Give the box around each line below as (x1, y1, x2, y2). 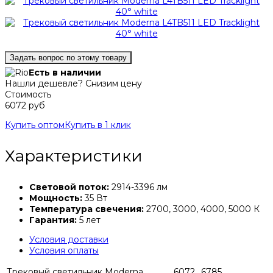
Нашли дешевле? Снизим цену (5, 78, 142, 90)
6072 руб (5, 100, 45, 112)
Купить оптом (5, 119, 65, 131)
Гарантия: (29, 214, 77, 226)
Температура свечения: (29, 204, 144, 215)
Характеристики (5, 146, 143, 166)
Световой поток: (29, 182, 109, 193)
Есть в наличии (29, 67, 101, 79)
